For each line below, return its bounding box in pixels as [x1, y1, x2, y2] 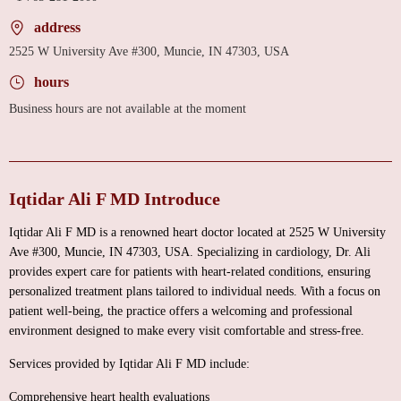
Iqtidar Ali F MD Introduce [9, 189, 220, 209]
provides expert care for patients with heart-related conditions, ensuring [9, 265, 371, 278]
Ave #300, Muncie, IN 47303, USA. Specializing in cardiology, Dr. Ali [9, 245, 371, 259]
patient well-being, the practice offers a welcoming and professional [9, 304, 353, 318]
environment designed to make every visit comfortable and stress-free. [9, 324, 364, 337]
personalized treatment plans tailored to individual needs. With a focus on [9, 285, 380, 298]
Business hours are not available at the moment [9, 102, 246, 115]
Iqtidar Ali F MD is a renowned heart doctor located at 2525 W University [9, 226, 386, 239]
